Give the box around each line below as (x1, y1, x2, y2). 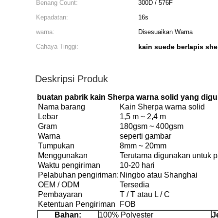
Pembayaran (38, 190, 82, 199)
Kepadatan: (36, 14, 68, 21)
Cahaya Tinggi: (36, 43, 78, 50)
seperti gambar (120, 132, 171, 140)
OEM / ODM (38, 181, 79, 189)
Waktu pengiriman (38, 161, 100, 169)
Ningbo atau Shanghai (120, 171, 198, 179)
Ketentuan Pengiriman (38, 200, 115, 208)
